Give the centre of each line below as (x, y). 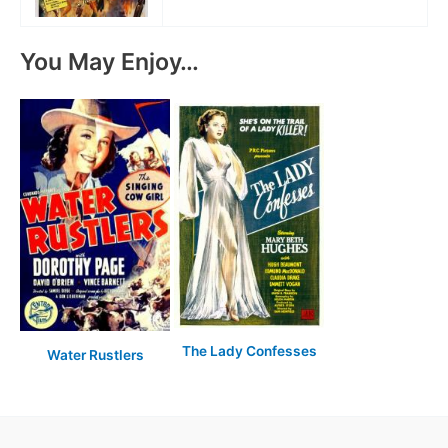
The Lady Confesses (249, 351)
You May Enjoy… (109, 61)
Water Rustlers (95, 354)
